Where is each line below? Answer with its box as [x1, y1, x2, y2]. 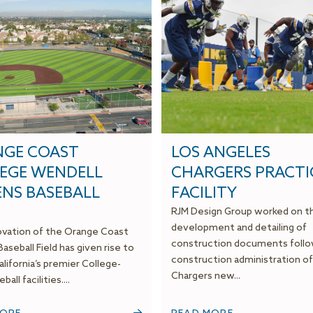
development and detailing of [171, 222, 307, 235]
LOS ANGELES [171, 144, 270, 163]
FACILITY [171, 184, 237, 203]
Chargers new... [171, 270, 240, 283]
